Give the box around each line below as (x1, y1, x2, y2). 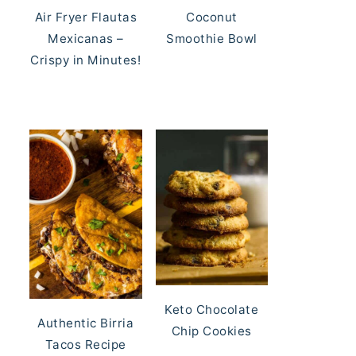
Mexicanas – (48, 31, 124, 47)
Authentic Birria (37, 315, 134, 331)
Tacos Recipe (44, 336, 126, 352)
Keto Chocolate (164, 302, 259, 318)
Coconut (186, 10, 238, 25)
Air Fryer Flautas (34, 10, 137, 25)
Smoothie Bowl (166, 31, 257, 47)
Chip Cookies (171, 323, 252, 339)
